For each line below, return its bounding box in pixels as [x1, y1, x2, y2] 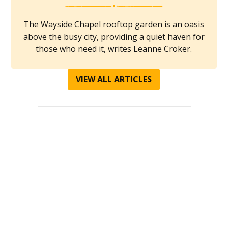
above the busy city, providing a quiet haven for [23, 31, 205, 42]
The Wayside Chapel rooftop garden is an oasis [23, 18, 205, 30]
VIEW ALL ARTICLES [76, 73, 152, 85]
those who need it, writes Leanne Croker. [36, 43, 192, 54]
